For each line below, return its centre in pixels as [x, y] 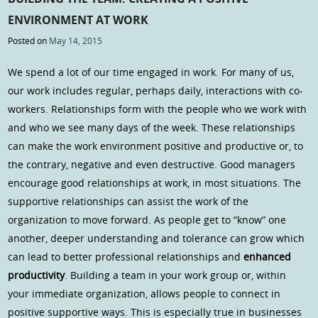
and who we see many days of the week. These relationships [152, 128]
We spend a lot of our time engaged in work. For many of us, [151, 72]
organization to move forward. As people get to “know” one [147, 220]
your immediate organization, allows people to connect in [144, 294]
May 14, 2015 [76, 41]
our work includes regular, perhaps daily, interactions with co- [156, 91]
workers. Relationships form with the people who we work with [158, 109]
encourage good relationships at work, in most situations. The [155, 183]
